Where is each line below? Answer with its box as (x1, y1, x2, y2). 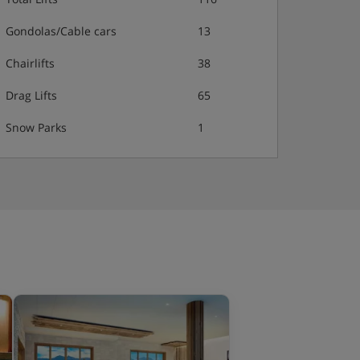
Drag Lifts (6, 88, 57, 103)
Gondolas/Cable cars (6, 23, 117, 39)
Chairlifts (6, 55, 55, 71)
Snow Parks (6, 120, 67, 135)
